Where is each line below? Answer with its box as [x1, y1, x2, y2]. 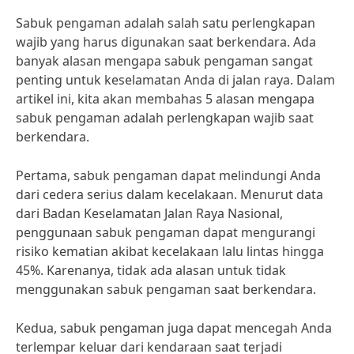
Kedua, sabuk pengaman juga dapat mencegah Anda [16, 319, 332, 337]
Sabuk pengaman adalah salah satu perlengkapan [16, 14, 315, 32]
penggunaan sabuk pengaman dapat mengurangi [16, 224, 315, 241]
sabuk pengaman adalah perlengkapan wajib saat [16, 109, 314, 126]
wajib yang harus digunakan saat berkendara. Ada [16, 33, 316, 51]
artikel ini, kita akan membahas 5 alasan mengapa [16, 90, 314, 107]
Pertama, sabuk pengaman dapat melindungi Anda [16, 167, 321, 184]
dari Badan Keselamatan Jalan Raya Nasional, [16, 205, 283, 222]
